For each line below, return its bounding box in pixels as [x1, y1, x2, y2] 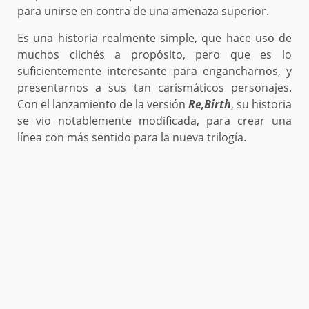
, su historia [231, 97, 292, 112]
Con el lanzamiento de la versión [17, 97, 188, 112]
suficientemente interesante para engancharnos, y [17, 63, 292, 79]
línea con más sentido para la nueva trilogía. [17, 130, 246, 146]
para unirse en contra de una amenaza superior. [17, 3, 269, 19]
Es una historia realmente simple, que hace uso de [17, 30, 292, 46]
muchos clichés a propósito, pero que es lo [17, 47, 292, 63]
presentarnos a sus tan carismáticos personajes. [17, 80, 292, 96]
